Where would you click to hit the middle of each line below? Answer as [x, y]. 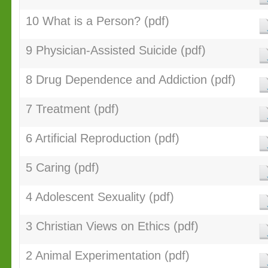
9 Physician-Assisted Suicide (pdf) [115, 50]
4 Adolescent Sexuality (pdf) [100, 197]
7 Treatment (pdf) [72, 109]
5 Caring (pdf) [62, 167]
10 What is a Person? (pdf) [97, 21]
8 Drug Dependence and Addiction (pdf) [130, 80]
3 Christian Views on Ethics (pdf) [112, 226]
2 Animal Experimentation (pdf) [107, 255]
